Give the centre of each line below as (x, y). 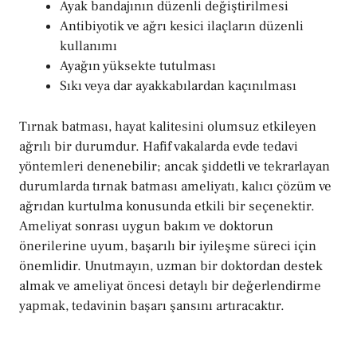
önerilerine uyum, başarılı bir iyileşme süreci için (168, 246)
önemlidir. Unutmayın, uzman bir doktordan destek (171, 266)
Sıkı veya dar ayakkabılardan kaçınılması (178, 86)
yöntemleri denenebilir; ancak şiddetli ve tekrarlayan (175, 166)
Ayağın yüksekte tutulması (138, 67)
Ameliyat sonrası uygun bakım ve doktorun (146, 226)
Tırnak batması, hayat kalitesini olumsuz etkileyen (168, 126)
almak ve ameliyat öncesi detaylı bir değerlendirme (170, 286)
